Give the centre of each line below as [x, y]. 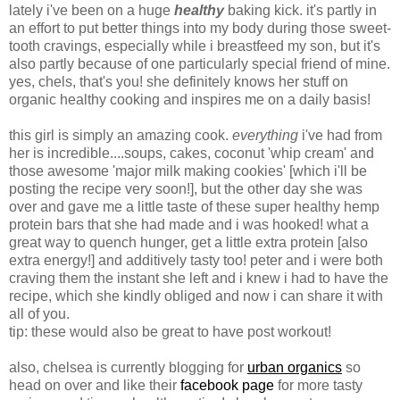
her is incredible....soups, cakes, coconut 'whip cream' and [192, 153]
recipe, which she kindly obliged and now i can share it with [196, 296]
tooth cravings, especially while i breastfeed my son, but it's [195, 46]
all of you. [39, 313]
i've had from [340, 135]
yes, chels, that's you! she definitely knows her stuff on [179, 81]
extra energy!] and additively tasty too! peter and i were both [196, 260]
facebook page [227, 385]
